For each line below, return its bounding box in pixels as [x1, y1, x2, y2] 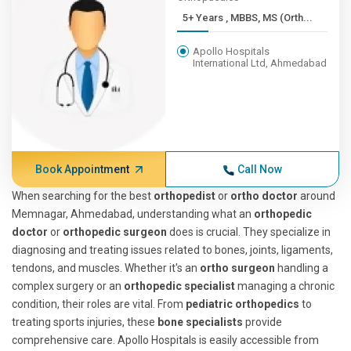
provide [243, 316, 282, 328]
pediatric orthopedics [186, 298, 299, 310]
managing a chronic [235, 280, 335, 292]
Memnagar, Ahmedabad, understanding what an [12, 208, 254, 220]
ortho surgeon [200, 262, 275, 274]
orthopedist [154, 190, 218, 202]
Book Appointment [34, 163, 129, 175]
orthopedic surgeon [63, 226, 167, 238]
